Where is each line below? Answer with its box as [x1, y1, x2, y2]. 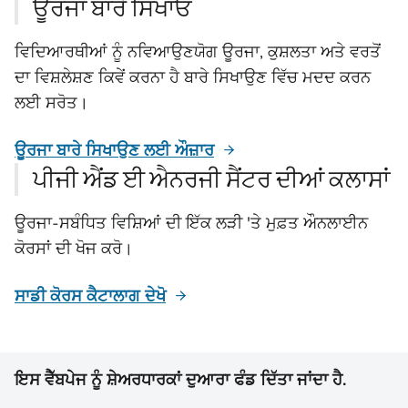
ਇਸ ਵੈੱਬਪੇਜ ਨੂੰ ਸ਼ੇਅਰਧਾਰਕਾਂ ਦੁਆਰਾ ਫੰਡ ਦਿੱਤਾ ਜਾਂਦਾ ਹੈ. [15, 369, 346, 391]
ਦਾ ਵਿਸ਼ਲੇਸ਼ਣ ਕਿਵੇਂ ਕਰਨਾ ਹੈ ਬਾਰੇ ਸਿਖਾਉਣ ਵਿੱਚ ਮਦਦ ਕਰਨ [15, 66, 371, 88]
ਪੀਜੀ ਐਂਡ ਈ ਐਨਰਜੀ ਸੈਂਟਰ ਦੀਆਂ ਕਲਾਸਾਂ [33, 164, 390, 194]
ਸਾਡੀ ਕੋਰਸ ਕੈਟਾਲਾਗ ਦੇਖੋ [15, 285, 166, 307]
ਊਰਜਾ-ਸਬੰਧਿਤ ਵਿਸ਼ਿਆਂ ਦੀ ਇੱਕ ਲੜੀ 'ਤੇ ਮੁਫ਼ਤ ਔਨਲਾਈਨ [15, 212, 368, 234]
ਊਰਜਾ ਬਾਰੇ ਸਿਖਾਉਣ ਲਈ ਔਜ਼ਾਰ [15, 139, 214, 161]
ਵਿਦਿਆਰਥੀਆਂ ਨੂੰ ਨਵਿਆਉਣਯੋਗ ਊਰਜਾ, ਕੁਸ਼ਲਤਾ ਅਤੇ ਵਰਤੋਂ [15, 41, 381, 63]
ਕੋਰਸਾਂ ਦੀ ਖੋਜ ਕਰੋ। [15, 238, 133, 260]
